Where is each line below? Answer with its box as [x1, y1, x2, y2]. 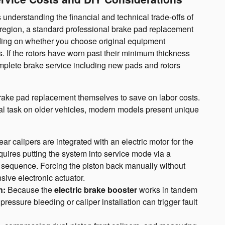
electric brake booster [54, 183, 137, 195]
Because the [6, 183, 54, 195]
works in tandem [137, 183, 197, 195]
